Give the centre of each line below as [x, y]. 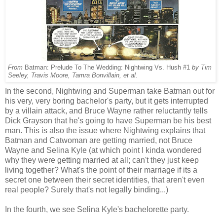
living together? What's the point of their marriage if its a [101, 170]
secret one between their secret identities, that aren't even [105, 180]
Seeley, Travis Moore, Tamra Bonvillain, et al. [73, 75]
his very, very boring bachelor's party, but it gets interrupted [107, 101]
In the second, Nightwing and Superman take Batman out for [110, 91]
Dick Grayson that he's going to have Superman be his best [108, 120]
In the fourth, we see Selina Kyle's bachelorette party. [97, 209]
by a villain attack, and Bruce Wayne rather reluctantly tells [106, 110]
